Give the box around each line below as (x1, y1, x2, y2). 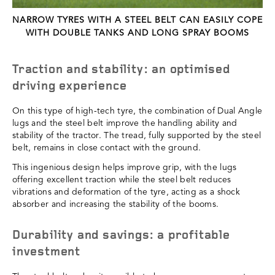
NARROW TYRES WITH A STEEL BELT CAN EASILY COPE (12, 16, 263, 25)
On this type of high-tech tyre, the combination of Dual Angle (12, 107, 263, 116)
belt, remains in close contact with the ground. (12, 144, 201, 153)
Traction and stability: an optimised (12, 64, 230, 77)
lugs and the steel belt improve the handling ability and (12, 119, 238, 128)
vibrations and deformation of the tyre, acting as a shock (12, 188, 240, 197)
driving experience (12, 80, 127, 93)
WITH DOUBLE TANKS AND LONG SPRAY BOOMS (26, 29, 249, 38)
